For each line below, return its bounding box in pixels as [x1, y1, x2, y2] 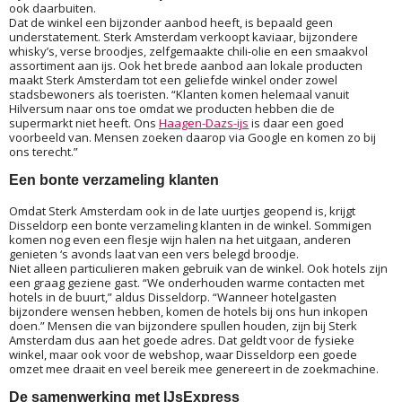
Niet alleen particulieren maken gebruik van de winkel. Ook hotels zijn [9, 259, 388, 276]
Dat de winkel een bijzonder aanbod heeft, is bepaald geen [9, 13, 333, 31]
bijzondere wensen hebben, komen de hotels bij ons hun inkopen [9, 302, 368, 319]
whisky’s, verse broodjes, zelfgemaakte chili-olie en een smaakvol [9, 42, 368, 59]
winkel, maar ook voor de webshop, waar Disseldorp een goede [9, 345, 357, 363]
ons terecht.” [9, 143, 78, 160]
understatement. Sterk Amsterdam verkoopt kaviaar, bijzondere [9, 28, 358, 45]
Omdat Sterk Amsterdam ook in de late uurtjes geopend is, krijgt [9, 202, 355, 219]
